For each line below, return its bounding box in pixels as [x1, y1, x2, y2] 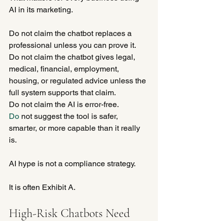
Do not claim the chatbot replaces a [9, 28, 134, 38]
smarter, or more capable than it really [9, 123, 142, 133]
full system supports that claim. [9, 87, 116, 97]
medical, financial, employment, [9, 64, 121, 74]
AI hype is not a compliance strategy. [9, 158, 136, 168]
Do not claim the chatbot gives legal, [9, 52, 137, 62]
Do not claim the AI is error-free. [9, 99, 119, 109]
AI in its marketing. [9, 4, 73, 14]
